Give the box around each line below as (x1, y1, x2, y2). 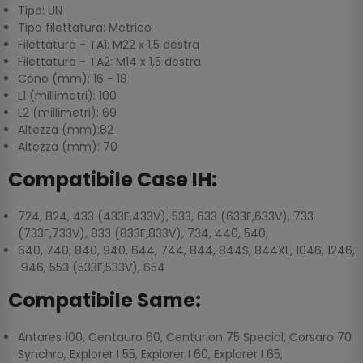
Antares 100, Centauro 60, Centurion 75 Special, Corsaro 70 (18, 329, 352, 346)
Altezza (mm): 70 (18, 139, 117, 156)
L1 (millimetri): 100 (18, 88, 117, 105)
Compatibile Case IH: (8, 166, 217, 194)
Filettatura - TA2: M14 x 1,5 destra (18, 53, 201, 70)
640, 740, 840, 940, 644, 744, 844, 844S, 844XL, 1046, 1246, (18, 242, 355, 259)
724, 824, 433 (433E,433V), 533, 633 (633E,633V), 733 (18, 208, 314, 225)
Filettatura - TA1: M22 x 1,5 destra (18, 36, 199, 53)
